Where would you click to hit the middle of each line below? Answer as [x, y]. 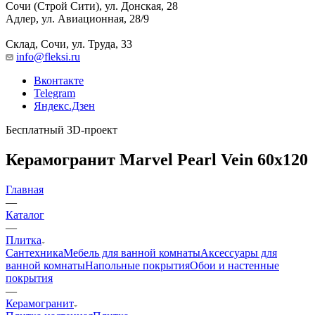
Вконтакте [59, 80]
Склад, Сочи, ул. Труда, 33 [69, 44]
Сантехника [34, 252]
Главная [25, 189]
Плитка [24, 240]
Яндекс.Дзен [64, 105]
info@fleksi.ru [48, 56]
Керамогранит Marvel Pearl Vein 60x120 [157, 159]
